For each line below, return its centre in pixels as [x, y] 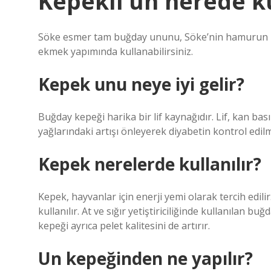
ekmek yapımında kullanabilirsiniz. [116, 51]
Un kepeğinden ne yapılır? [145, 258]
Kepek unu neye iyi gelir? [141, 84]
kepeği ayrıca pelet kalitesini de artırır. [124, 226]
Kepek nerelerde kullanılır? [150, 164]
